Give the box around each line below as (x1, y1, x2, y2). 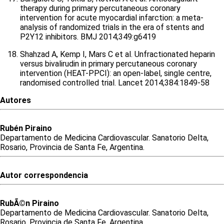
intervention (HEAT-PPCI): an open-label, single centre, (20, 68, 211, 78)
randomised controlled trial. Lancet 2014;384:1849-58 (20, 78, 209, 87)
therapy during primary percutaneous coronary (20, 3, 180, 13)
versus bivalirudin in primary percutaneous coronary (20, 59, 197, 68)
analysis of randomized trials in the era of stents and (20, 22, 204, 32)
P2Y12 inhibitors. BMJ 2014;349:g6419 (20, 32, 156, 41)
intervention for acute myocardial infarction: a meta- (20, 13, 203, 22)
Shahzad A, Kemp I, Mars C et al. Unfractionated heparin (20, 49, 215, 59)
